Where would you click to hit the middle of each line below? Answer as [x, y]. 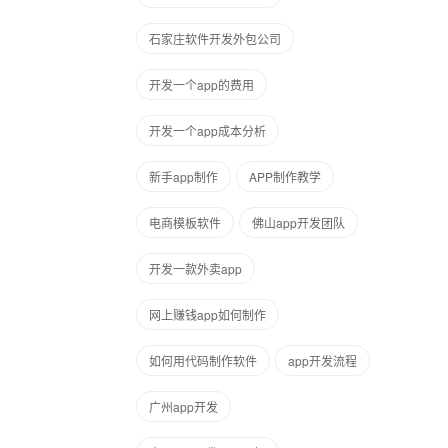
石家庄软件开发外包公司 [215, 38]
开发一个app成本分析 [207, 130]
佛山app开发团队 [298, 222]
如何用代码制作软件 [203, 360]
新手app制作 [183, 176]
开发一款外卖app [195, 268]
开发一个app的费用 [201, 84]
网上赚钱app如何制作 [207, 314]
